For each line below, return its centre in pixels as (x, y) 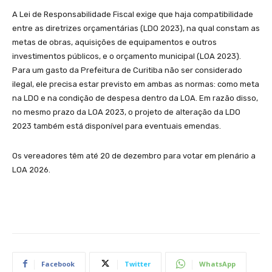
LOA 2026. (31, 169)
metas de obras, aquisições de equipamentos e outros (114, 42)
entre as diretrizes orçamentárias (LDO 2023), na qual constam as (136, 28)
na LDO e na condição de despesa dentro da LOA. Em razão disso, (135, 98)
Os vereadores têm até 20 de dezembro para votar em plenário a (134, 155)
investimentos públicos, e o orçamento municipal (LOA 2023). (127, 56)
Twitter (138, 263)
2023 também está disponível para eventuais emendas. (117, 126)
